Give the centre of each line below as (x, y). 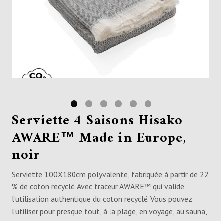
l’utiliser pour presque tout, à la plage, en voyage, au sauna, (109, 211)
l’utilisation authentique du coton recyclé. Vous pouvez (102, 199)
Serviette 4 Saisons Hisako (97, 121)
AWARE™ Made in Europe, (99, 138)
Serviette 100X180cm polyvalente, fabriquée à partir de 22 (110, 174)
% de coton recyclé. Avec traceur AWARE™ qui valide (98, 187)
